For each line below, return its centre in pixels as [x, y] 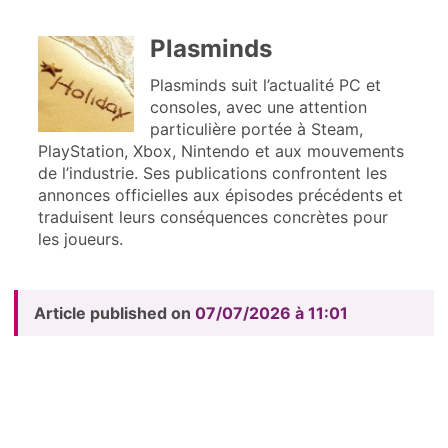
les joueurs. [80, 238]
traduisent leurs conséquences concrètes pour [212, 216]
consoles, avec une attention [258, 106]
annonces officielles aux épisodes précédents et [220, 194]
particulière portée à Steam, [256, 128]
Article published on [114, 312]
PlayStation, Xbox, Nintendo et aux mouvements [220, 150]
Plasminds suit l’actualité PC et [265, 84]
